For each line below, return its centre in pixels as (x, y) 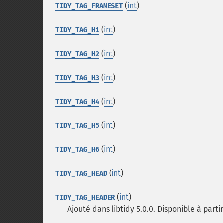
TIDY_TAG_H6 (77, 150)
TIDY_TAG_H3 (77, 78)
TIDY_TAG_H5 (77, 126)
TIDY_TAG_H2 (77, 54)
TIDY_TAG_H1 (77, 30)
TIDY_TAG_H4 (77, 102)
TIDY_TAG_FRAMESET (89, 6)
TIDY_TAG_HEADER (85, 197)
